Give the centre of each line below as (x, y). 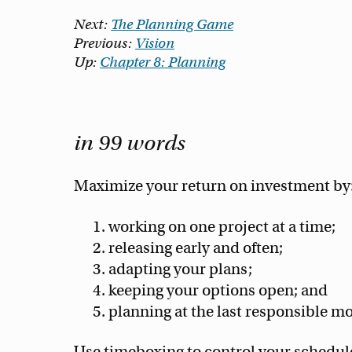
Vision (155, 43)
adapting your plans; (181, 269)
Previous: (105, 43)
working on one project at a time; (222, 227)
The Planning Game (172, 24)
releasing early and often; (196, 248)
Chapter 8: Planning (163, 62)
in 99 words (130, 143)
